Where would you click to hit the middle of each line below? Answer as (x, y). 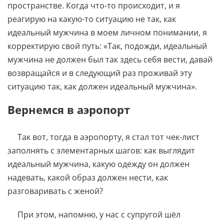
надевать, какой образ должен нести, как (88, 177)
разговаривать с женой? (55, 191)
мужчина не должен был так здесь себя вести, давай (110, 59)
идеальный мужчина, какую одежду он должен (98, 164)
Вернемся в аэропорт (69, 109)
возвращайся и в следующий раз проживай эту (100, 73)
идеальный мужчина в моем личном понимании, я (107, 32)
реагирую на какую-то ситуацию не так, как (92, 19)
